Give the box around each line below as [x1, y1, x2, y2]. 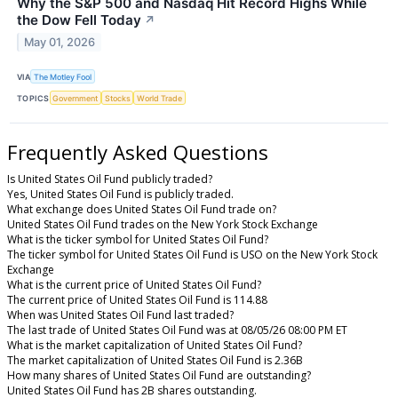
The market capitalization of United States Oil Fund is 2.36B [7, 353, 303, 369]
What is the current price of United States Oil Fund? [7, 277, 261, 293]
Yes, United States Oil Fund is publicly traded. [7, 187, 234, 203]
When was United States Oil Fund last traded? [7, 307, 234, 323]
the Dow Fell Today [17, 12, 141, 28]
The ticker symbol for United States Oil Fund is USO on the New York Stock [7, 247, 378, 263]
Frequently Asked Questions [7, 139, 268, 166]
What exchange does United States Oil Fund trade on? [7, 202, 276, 218]
